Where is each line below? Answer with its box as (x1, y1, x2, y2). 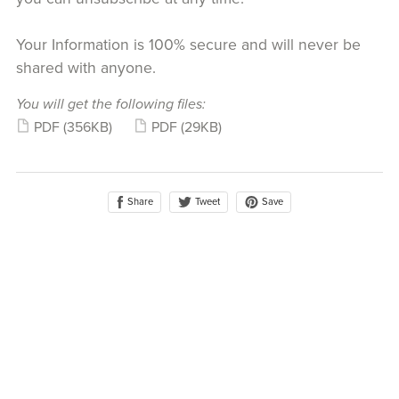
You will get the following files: (15, 94, 206, 113)
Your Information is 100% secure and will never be (15, 35, 361, 54)
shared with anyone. (15, 58, 160, 77)
